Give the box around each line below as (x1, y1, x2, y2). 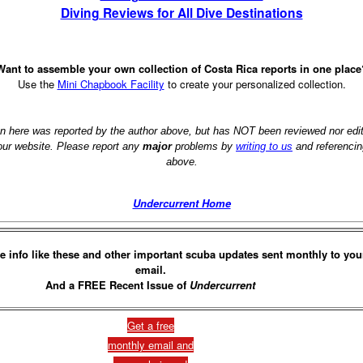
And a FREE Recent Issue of (45, 277, 190, 293)
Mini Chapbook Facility (57, 75, 164, 92)
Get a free (126, 318, 174, 334)
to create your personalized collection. (164, 75, 346, 92)
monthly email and (107, 337, 194, 353)
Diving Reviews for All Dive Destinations (60, 3, 303, 23)
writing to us (236, 139, 293, 152)
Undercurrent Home (132, 194, 231, 211)
